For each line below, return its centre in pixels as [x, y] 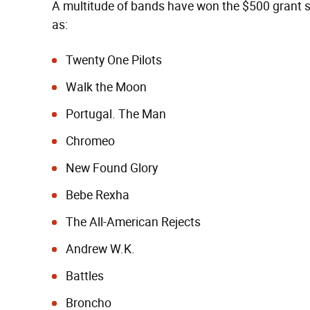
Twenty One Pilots [114, 60]
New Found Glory [112, 168]
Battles [85, 276]
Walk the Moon [106, 87]
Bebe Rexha [98, 195]
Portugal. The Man [116, 114]
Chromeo [90, 141]
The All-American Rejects [133, 222]
